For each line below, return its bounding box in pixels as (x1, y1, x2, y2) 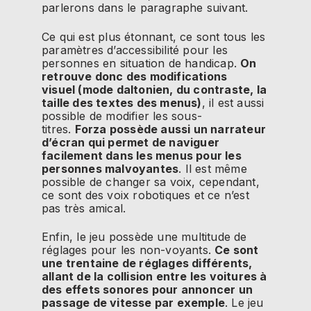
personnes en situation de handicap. (42, 56, 237, 70)
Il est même (181, 161, 247, 176)
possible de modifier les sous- (42, 108, 202, 123)
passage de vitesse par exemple (42, 295, 225, 310)
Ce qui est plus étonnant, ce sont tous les (42, 29, 266, 44)
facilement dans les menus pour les (42, 148, 242, 162)
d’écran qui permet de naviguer (42, 135, 219, 149)
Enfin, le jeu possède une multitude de (42, 229, 247, 244)
